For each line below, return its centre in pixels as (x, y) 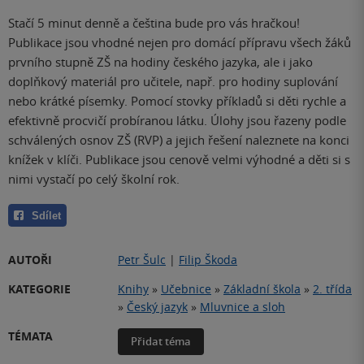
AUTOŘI (30, 260)
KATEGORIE (39, 289)
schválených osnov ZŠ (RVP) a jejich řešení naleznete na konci (179, 140)
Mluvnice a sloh (243, 307)
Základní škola (262, 289)
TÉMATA (30, 336)
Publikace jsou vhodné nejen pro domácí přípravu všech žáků (180, 43)
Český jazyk (157, 307)
